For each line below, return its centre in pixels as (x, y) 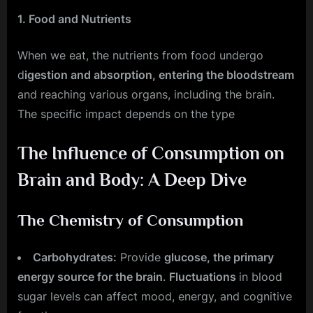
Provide (140, 257)
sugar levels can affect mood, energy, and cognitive (155, 296)
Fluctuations (204, 276)
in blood (261, 276)
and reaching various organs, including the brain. (146, 95)
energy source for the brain (90, 276)
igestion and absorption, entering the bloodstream (159, 75)
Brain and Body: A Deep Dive (132, 180)
